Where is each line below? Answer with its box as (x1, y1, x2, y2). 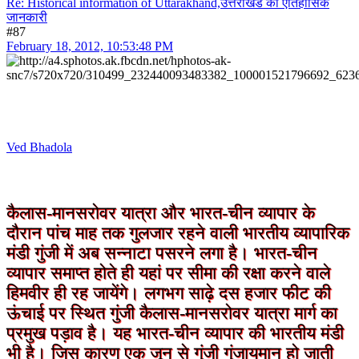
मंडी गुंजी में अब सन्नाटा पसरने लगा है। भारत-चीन (6, 243, 317, 263)
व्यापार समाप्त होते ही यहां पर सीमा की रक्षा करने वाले (6, 263, 330, 283)
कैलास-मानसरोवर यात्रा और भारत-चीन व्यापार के (6, 203, 315, 223)
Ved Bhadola (6, 139, 72, 154)
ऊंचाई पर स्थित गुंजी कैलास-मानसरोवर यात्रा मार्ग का (6, 303, 337, 323)
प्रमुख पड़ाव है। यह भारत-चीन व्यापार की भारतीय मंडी (6, 323, 344, 343)
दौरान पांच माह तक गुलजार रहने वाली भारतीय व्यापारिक (6, 223, 349, 243)
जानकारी (6, 10, 47, 24)
